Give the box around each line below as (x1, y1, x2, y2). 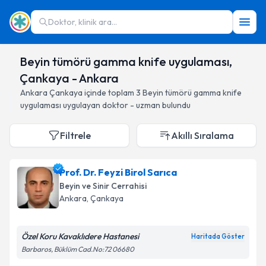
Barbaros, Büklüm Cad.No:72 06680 (21, 245, 134, 254)
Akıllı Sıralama (171, 129, 234, 141)
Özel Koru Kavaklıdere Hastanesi (21, 231, 139, 242)
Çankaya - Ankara (19, 71, 119, 85)
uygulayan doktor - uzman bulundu (61, 100, 191, 110)
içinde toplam (83, 87, 134, 98)
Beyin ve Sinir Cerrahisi (59, 180, 147, 191)
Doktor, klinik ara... (48, 17, 117, 27)
